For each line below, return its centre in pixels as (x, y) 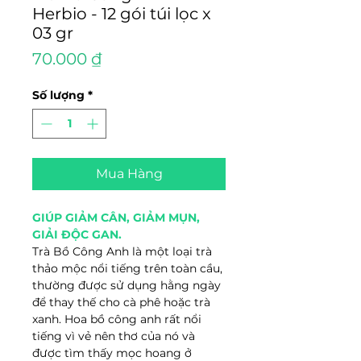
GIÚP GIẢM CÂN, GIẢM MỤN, (116, 218)
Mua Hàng (129, 174)
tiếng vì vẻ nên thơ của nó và (114, 336)
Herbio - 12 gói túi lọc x (122, 14)
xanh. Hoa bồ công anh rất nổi (117, 319)
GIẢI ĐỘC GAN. (77, 234)
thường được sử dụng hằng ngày (127, 285)
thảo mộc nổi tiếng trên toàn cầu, (127, 268)
